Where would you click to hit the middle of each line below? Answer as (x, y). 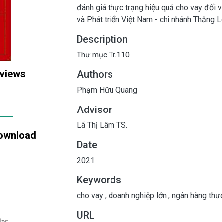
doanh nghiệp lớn (138, 195)
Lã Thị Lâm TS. (102, 125)
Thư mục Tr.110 (103, 55)
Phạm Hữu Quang (107, 90)
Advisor (94, 109)
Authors (95, 74)
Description (102, 39)
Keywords (99, 180)
